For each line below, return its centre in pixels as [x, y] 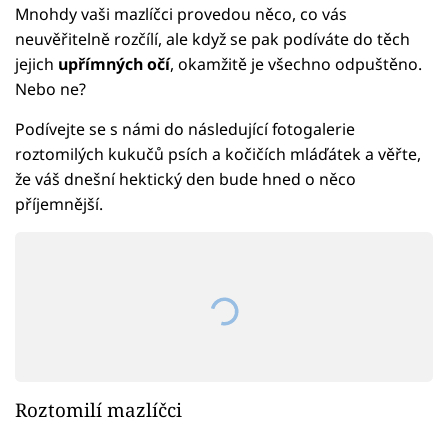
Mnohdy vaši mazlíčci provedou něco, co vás [181, 13]
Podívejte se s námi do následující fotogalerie [185, 128]
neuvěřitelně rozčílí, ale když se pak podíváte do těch [212, 38]
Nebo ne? [50, 88]
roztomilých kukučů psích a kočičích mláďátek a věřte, [218, 153]
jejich [36, 63]
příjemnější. [59, 203]
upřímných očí [114, 63]
